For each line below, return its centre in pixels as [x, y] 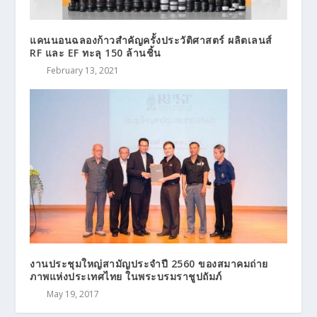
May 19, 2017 [73, 294]
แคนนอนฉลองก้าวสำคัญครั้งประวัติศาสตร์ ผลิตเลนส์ [151, 40]
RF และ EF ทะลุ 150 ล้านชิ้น [96, 53]
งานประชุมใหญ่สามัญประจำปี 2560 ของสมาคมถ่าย [149, 264]
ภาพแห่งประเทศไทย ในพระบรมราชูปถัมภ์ [126, 277]
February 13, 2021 [83, 71]
